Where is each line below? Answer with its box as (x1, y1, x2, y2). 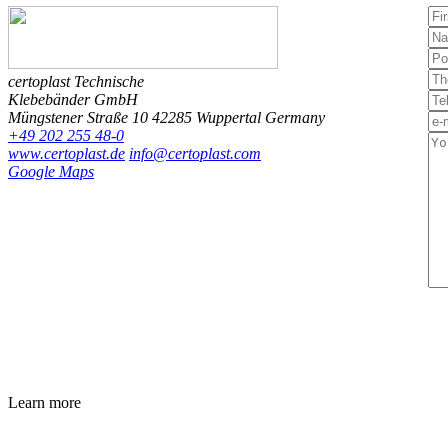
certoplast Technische (8, 73, 144, 91)
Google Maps (8, 163, 94, 181)
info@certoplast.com (129, 145, 261, 163)
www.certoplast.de (8, 145, 125, 163)
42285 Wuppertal (152, 109, 261, 127)
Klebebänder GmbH (8, 91, 138, 109)
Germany (265, 109, 325, 127)
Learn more (8, 394, 81, 412)
